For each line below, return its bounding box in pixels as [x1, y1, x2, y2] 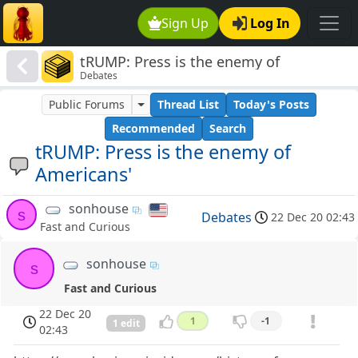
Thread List [157, 97, 219, 113]
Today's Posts [233, 97, 309, 113]
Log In [250, 14, 290, 32]
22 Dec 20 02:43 [271, 209, 355, 225]
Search [209, 121, 246, 137]
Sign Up [161, 14, 209, 32]
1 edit [112, 316, 140, 330]
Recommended [112, 121, 195, 137]
